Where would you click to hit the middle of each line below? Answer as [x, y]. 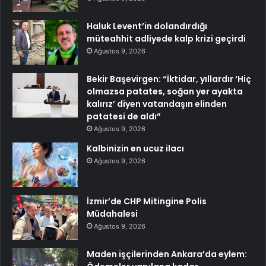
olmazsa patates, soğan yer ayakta [165, 91]
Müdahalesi [112, 213]
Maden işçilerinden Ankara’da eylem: [167, 254]
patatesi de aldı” [124, 116]
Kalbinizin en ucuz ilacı [135, 148]
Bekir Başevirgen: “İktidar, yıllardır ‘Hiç [169, 79]
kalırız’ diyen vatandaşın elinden [157, 104]
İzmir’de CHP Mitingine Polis [147, 201]
